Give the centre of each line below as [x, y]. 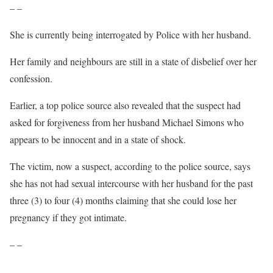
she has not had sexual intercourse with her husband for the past [131, 183]
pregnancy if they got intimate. [68, 217]
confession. [31, 78]
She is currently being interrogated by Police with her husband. [130, 34]
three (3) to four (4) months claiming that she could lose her [123, 200]
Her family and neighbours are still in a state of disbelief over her [133, 61]
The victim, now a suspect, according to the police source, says [130, 166]
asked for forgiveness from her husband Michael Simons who [127, 122]
